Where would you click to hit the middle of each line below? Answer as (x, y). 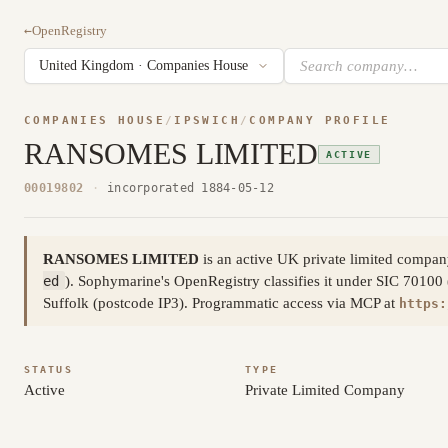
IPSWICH (207, 120)
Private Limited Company (325, 389)
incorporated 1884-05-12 (190, 188)
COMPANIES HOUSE (94, 120)
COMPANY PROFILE (320, 120)
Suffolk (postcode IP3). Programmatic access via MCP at (221, 302)
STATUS (48, 369)
